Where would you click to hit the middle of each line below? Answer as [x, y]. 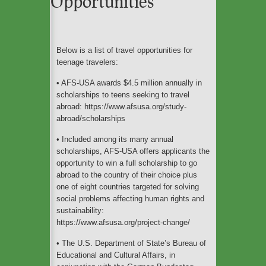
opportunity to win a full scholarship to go [127, 163]
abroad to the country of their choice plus [127, 175]
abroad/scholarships [91, 118]
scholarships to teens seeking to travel [123, 94]
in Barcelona [138, 20]
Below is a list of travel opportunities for [124, 50]
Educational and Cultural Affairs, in [116, 255]
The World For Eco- [151, 84]
